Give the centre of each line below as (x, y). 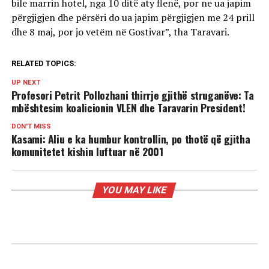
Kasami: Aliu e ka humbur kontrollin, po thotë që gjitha (131, 138)
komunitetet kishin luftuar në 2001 (87, 151)
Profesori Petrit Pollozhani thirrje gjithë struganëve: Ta (132, 95)
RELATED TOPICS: (44, 63)
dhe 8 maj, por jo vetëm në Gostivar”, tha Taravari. (120, 32)
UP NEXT (26, 82)
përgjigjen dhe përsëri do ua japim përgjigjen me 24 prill (133, 17)
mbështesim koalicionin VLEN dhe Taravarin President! (128, 107)
